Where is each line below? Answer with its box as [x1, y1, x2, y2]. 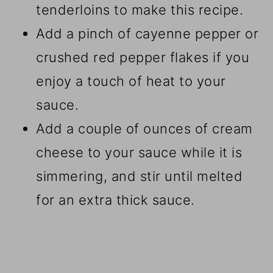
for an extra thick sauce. [36, 192, 195, 208]
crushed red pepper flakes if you [36, 49, 250, 66]
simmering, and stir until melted [36, 168, 243, 185]
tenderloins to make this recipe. [36, 2, 244, 18]
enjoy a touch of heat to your [36, 73, 226, 90]
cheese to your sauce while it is [36, 144, 243, 161]
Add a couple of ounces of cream [36, 121, 253, 137]
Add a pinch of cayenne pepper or [36, 26, 259, 42]
